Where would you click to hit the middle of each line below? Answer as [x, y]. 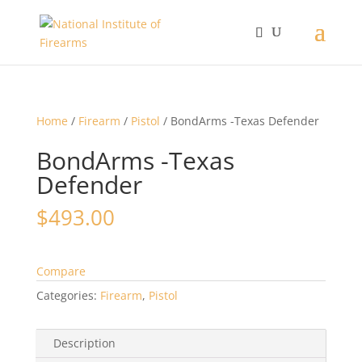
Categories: [68, 295]
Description [84, 343]
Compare [61, 271]
